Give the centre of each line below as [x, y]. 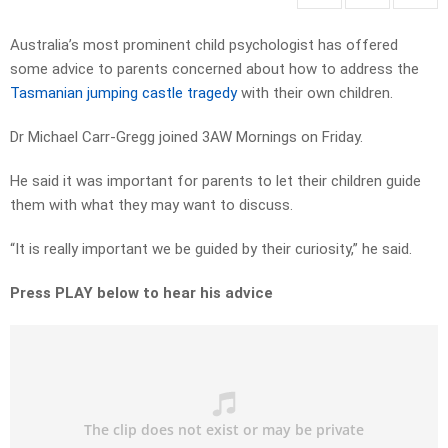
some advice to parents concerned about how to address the [214, 69]
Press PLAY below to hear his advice [141, 293]
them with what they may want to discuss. [151, 205]
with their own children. [315, 93]
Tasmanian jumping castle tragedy [123, 93]
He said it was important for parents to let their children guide [215, 181]
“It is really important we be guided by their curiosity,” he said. [211, 249]
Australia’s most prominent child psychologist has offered [204, 45]
